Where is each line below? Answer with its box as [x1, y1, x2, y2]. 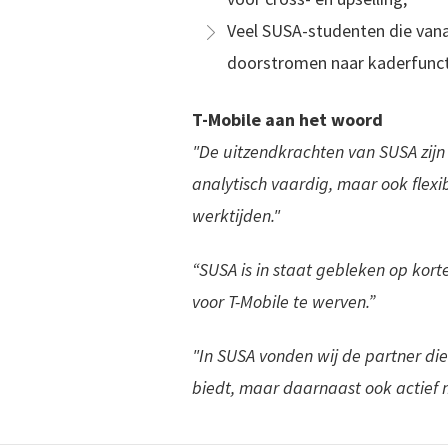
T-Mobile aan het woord [192, 108, 383, 131]
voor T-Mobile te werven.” [192, 290, 375, 313]
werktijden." [192, 204, 280, 227]
